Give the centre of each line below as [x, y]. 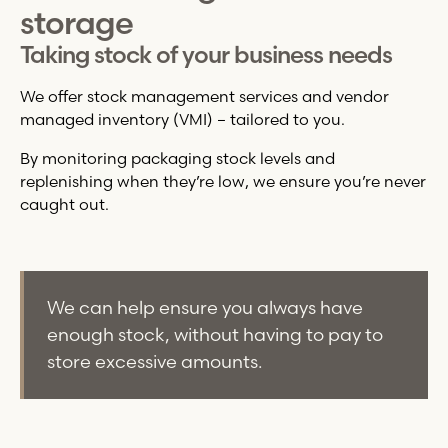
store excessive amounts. [155, 362]
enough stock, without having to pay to [215, 335]
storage [76, 23]
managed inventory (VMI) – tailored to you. [182, 119]
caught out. [64, 204]
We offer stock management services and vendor [204, 96]
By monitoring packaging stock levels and [177, 158]
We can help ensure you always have [205, 308]
